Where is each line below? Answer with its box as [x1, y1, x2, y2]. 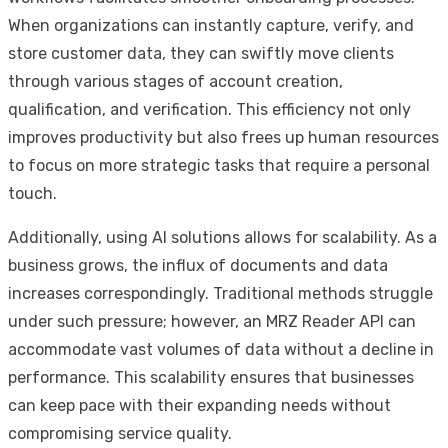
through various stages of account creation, [8, 71, 343, 91]
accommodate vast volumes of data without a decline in [8, 339, 434, 359]
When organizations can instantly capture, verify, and [8, 15, 414, 35]
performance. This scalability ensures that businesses [8, 367, 414, 387]
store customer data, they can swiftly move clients [8, 43, 394, 63]
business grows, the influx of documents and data [8, 255, 388, 275]
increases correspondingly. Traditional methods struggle [8, 283, 433, 303]
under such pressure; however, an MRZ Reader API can [8, 311, 416, 331]
